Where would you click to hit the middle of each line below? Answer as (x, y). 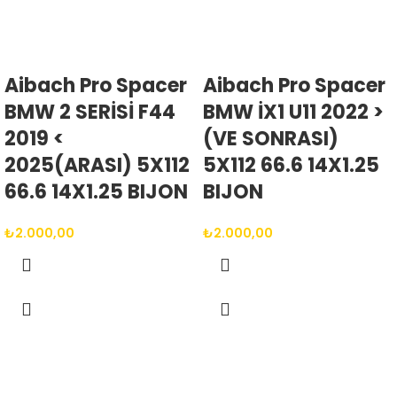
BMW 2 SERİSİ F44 (90, 112)
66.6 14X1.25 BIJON (96, 191)
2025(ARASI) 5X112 (97, 165)
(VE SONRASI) (271, 138)
